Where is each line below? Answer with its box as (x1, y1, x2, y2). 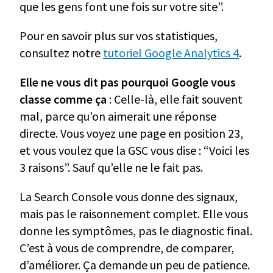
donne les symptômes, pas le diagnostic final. (19, 223, 252, 239)
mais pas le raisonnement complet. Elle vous (19, 206, 248, 222)
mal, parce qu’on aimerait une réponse (19, 108, 216, 124)
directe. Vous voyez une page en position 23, (19, 126, 243, 141)
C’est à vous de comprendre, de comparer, (19, 240, 234, 256)
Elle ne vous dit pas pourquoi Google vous (19, 74, 236, 90)
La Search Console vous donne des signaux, (19, 189, 238, 205)
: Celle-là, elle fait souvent (107, 91, 243, 107)
